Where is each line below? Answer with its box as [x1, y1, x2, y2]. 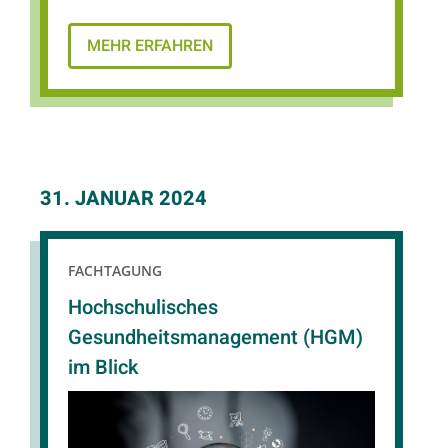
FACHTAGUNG [68, 260, 162, 280]
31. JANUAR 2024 [40, 183, 207, 213]
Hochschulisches [68, 293, 218, 323]
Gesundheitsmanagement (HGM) [68, 323, 363, 353]
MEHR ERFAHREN [87, 33, 213, 58]
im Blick [68, 353, 138, 383]
